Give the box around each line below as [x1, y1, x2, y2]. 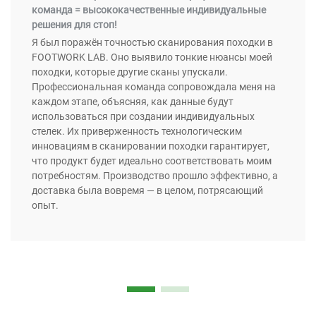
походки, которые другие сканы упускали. [32, 66, 228, 78]
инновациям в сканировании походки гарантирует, [32, 140, 269, 152]
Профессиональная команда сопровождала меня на [32, 80, 276, 92]
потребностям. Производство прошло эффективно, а [32, 169, 278, 181]
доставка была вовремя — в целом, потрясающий [32, 184, 263, 196]
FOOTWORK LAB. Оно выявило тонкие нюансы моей [32, 51, 272, 63]
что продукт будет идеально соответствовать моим [32, 154, 272, 166]
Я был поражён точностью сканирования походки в [32, 36, 273, 48]
